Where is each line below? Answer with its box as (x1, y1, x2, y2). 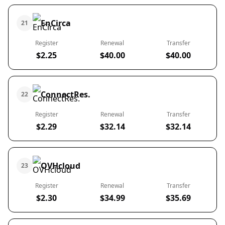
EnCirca (41, 18, 71, 29)
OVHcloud (41, 160, 80, 171)
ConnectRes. (41, 89, 90, 100)
